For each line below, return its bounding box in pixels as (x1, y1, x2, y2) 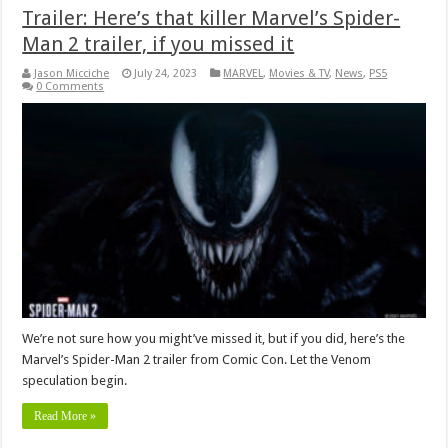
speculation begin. (22, 372, 128, 388)
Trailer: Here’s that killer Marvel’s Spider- (22, 5, 401, 30)
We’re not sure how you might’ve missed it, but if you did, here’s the (22, 330, 406, 346)
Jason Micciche (34, 66, 110, 80)
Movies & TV (269, 66, 330, 80)
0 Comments (36, 79, 105, 93)
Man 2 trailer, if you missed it (22, 31, 295, 56)
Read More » (34, 408, 97, 423)
